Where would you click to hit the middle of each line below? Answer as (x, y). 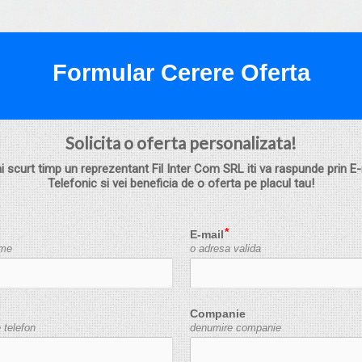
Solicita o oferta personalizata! (181, 143)
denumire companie (235, 328)
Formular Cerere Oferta (181, 72)
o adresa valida (225, 249)
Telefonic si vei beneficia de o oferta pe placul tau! (181, 184)
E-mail (206, 235)
